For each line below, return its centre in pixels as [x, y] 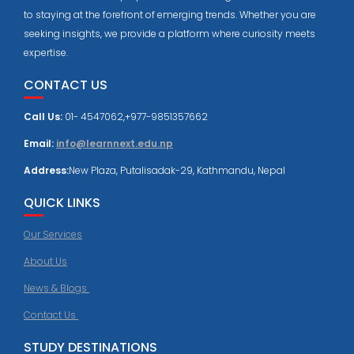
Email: [40, 143]
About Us [45, 261]
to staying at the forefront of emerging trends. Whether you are [170, 14]
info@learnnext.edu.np [115, 143]
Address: [46, 170]
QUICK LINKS [62, 202]
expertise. [46, 52]
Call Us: [44, 116]
